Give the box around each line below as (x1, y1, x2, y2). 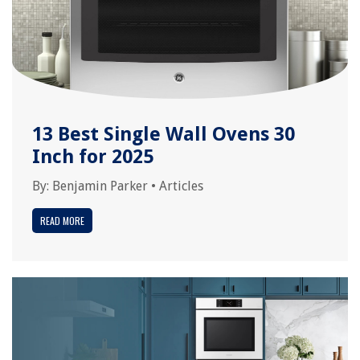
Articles (159, 178, 203, 194)
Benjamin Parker (52, 178, 148, 194)
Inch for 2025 (32, 145, 153, 168)
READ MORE (40, 214, 84, 227)
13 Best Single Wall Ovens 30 (32, 123, 295, 145)
